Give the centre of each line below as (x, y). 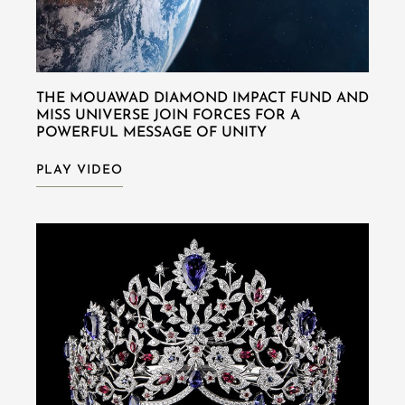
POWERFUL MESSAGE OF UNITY (151, 132)
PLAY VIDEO (80, 170)
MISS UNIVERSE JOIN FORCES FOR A (168, 115)
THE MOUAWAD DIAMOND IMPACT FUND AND (202, 98)
